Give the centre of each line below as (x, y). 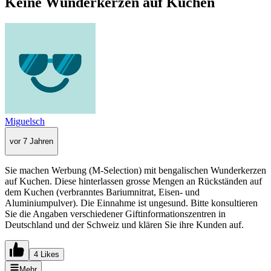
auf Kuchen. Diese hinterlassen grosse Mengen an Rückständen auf (133, 181)
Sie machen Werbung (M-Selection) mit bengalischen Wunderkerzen (135, 171)
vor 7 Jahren (31, 141)
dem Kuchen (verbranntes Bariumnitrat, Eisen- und (102, 192)
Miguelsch (25, 121)
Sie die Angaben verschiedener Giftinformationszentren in (115, 214)
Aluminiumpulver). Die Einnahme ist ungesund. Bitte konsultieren (131, 203)
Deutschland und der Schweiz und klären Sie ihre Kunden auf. (124, 225)
